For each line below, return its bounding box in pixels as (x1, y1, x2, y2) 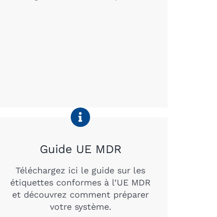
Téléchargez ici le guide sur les (15, 165, 146, 175)
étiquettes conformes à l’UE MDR (10, 177, 151, 187)
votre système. (49, 201, 111, 212)
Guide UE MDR (39, 142, 122, 156)
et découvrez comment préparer (12, 189, 149, 200)
